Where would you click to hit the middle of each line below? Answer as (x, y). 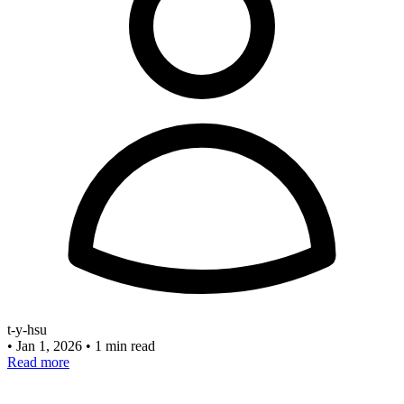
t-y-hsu (27, 330)
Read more (38, 363)
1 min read (125, 346)
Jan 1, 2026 (51, 346)
